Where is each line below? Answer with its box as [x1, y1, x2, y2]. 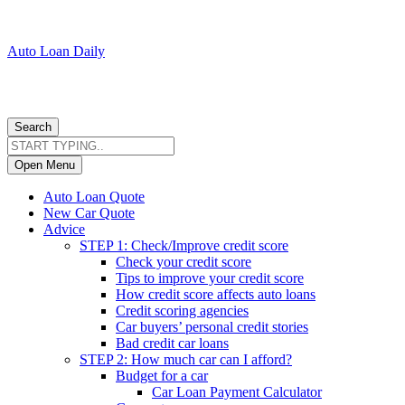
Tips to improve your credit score [116, 270, 304, 286]
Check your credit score [116, 254, 251, 269]
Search [14, 120, 52, 134]
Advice [43, 221, 85, 237]
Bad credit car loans [116, 335, 229, 351]
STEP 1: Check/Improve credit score [80, 238, 288, 253]
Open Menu [14, 158, 75, 172]
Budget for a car [116, 368, 208, 383]
